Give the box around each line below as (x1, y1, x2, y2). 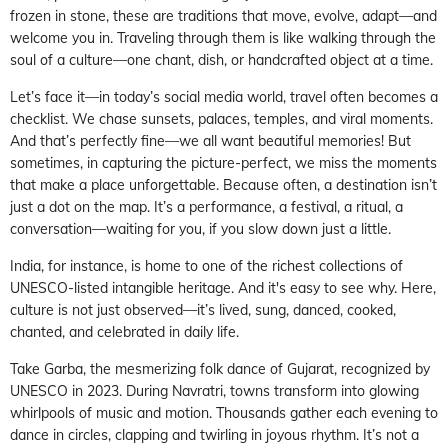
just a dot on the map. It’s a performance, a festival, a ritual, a (10, 197, 403, 216)
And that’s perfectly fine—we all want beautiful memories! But (10, 131, 411, 150)
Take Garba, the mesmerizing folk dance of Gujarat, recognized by (10, 359, 430, 378)
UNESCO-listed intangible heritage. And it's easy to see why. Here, (10, 278, 436, 297)
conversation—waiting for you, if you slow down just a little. (10, 219, 391, 238)
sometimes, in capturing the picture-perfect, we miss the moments (10, 153, 437, 172)
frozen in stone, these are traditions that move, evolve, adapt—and (10, 6, 437, 25)
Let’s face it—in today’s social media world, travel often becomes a (10, 87, 438, 106)
